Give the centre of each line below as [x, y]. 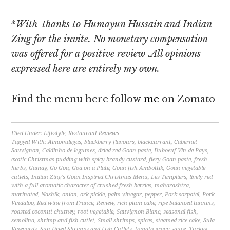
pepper [154, 194]
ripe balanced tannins [186, 203]
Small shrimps [116, 221]
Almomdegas [65, 142]
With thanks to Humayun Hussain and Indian [114, 24]
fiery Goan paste [170, 159]
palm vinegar [125, 194]
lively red [201, 177]
